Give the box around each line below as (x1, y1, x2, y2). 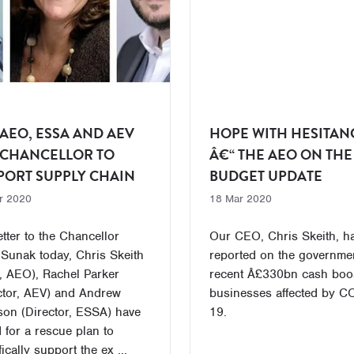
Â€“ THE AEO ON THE (209, 144, 352, 165)
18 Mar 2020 (209, 192, 272, 205)
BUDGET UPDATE (209, 165, 322, 186)
